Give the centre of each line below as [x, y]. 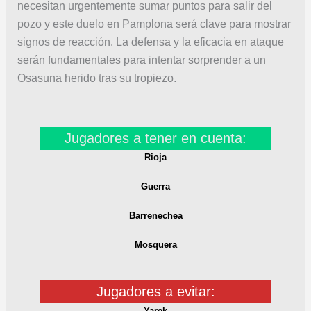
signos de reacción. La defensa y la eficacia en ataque [150, 42]
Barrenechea [155, 216]
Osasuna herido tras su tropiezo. [96, 78]
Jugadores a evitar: [155, 291]
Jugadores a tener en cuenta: [155, 138]
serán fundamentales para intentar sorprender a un [141, 60]
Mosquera [155, 244]
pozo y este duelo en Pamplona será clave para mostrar [154, 24]
